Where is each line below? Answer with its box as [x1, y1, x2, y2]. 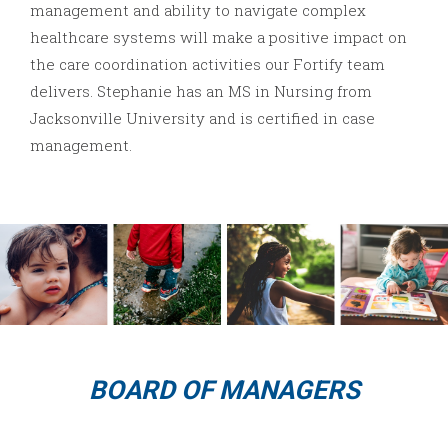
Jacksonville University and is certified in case [30, 108, 375, 129]
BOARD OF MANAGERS [88, 375, 360, 406]
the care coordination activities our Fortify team [30, 54, 385, 75]
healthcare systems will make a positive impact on [30, 27, 407, 48]
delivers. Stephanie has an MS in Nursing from [30, 81, 372, 102]
